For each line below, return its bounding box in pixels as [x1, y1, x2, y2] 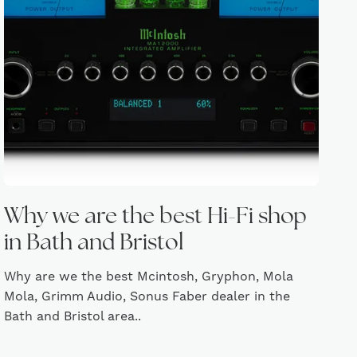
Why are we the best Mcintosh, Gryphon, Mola [4, 269, 294, 284]
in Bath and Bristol [4, 233, 185, 255]
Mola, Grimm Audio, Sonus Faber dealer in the [4, 288, 291, 304]
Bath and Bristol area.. [4, 308, 142, 324]
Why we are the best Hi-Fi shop [4, 206, 308, 229]
